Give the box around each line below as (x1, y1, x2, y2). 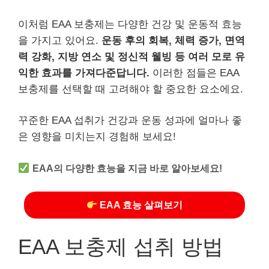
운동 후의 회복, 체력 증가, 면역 (101, 34, 245, 46)
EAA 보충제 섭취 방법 (18, 234, 223, 258)
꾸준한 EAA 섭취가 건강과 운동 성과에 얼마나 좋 (18, 115, 242, 127)
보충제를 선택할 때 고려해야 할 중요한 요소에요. (18, 83, 243, 95)
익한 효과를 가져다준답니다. (18, 67, 150, 79)
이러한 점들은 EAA (150, 67, 239, 79)
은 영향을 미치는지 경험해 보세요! (18, 131, 176, 143)
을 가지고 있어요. (18, 34, 101, 46)
